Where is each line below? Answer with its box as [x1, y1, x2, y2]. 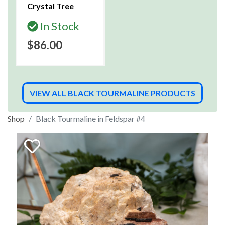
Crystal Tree [27, 1, 74, 11]
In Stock [38, 19, 79, 33]
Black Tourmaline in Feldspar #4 [36, 114, 145, 123]
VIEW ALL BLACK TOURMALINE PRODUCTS [30, 88, 195, 98]
